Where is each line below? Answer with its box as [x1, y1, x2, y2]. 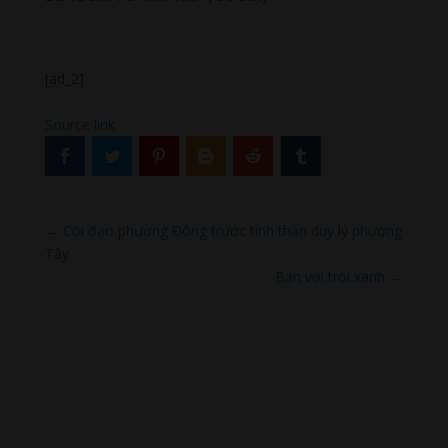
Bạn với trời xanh [275, 267, 386, 287]
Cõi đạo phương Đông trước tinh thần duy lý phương [62, 221, 402, 241]
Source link [44, 115, 115, 135]
